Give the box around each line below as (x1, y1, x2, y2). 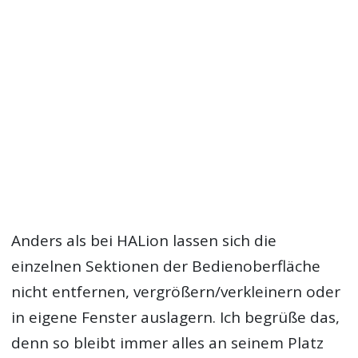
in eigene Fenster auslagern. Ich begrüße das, (11, 307, 340, 328)
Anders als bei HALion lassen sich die (11, 230, 277, 252)
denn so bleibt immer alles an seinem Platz (11, 332, 324, 354)
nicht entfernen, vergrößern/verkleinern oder (11, 281, 341, 303)
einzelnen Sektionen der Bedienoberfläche (11, 256, 321, 277)
